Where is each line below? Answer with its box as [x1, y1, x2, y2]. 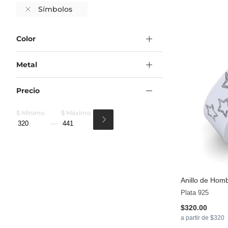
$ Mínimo [16, 108, 45, 117]
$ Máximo [61, 108, 91, 117]
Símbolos [38, 4, 72, 14]
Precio [16, 85, 40, 95]
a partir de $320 [181, 214, 224, 222]
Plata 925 [181, 189, 209, 197]
